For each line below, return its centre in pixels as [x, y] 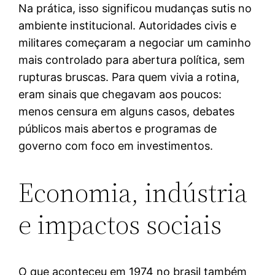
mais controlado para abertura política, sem [132, 60]
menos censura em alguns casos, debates [127, 111]
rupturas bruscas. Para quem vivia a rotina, [129, 77]
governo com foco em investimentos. [116, 145]
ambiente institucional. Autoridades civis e [128, 25]
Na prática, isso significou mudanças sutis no [135, 8]
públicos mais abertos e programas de [118, 128]
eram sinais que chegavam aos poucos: [120, 94]
